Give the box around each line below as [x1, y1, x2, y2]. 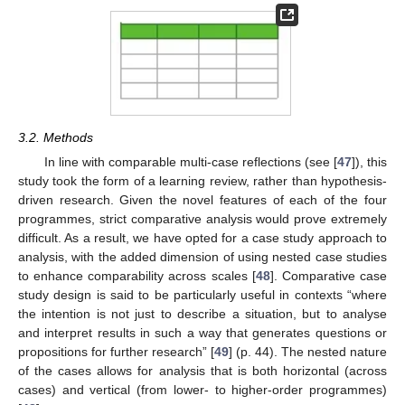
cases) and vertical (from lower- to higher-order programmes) [18, 381, 387, 397]
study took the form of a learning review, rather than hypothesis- [18, 173, 387, 188]
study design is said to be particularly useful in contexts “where [18, 287, 387, 302]
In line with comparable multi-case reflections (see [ [43, 154, 337, 169]
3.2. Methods [18, 129, 93, 145]
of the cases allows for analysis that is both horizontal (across [18, 363, 387, 378]
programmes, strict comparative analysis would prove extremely [18, 211, 387, 226]
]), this [351, 154, 388, 169]
